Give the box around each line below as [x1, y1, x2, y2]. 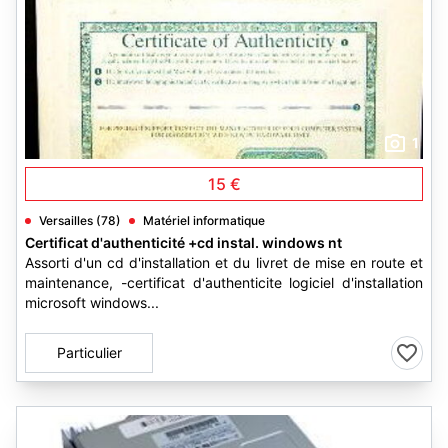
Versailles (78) [39, 213, 121, 228]
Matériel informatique [143, 213, 265, 228]
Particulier [56, 344, 122, 361]
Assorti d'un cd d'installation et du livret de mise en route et [25, 254, 423, 271]
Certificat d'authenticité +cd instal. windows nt [25, 234, 342, 251]
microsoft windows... [25, 294, 159, 311]
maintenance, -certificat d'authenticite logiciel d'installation [25, 274, 423, 291]
